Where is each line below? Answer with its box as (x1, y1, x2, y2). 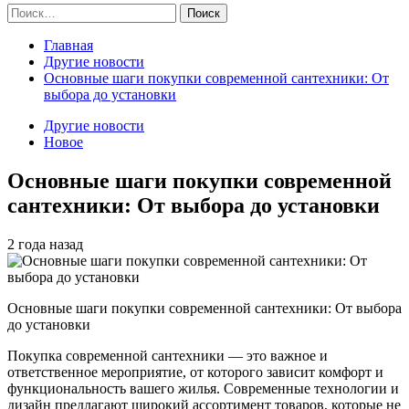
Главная (44, 37, 93, 53)
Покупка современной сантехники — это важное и (7, 347, 328, 363)
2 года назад (7, 236, 83, 252)
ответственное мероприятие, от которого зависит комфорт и (7, 363, 383, 380)
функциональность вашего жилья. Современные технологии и (7, 380, 399, 396)
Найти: (6, 3, 50, 18)
